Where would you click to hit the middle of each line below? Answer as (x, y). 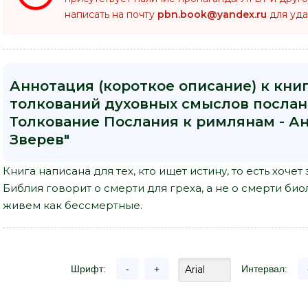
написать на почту (111, 14)
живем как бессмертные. (73, 205)
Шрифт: (88, 269)
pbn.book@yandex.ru (212, 14)
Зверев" (40, 140)
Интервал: (264, 269)
